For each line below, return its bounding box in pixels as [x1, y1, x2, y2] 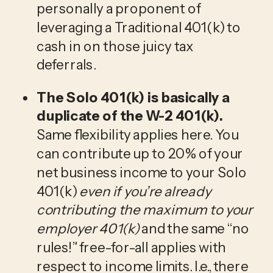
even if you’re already [79, 182, 211, 200]
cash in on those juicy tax [37, 37, 194, 55]
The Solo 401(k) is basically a [37, 88, 230, 106]
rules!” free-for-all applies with [37, 238, 226, 256]
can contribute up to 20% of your [37, 144, 243, 162]
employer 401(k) [37, 220, 142, 238]
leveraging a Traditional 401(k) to [37, 18, 241, 36]
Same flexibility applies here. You [37, 126, 239, 144]
